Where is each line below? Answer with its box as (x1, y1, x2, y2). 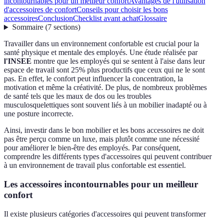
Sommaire (12, 23, 43, 32)
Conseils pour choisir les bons (76, 5, 168, 14)
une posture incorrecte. (4, 109, 73, 118)
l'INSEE (4, 57, 32, 66)
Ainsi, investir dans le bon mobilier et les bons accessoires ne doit (4, 126, 204, 135)
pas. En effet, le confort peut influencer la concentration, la (4, 74, 183, 83)
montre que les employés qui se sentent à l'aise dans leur (32, 57, 205, 66)
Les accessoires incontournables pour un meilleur (4, 179, 198, 190)
